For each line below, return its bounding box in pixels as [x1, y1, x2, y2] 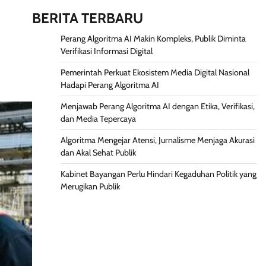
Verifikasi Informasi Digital [60, 46, 153, 57]
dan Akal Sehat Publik [60, 147, 136, 159]
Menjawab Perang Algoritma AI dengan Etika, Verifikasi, [60, 101, 255, 112]
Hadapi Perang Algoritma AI [60, 80, 159, 91]
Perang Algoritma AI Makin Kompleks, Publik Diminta [60, 33, 246, 45]
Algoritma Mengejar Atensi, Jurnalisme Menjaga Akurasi [60, 135, 255, 146]
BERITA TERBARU [31, 9, 143, 27]
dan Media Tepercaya [60, 113, 136, 125]
